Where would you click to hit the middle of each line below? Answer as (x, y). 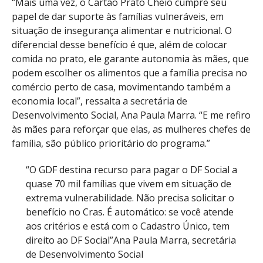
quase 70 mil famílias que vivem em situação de (129, 183)
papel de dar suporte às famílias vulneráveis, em (118, 16)
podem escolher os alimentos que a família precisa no (129, 73)
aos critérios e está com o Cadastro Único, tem (128, 226)
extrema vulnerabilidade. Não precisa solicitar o (130, 198)
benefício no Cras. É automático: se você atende (130, 212)
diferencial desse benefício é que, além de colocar (119, 44)
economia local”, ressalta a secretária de (100, 101)
